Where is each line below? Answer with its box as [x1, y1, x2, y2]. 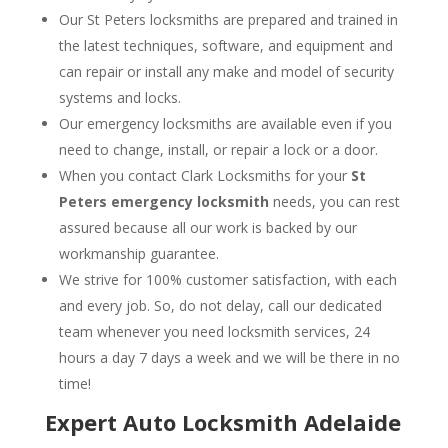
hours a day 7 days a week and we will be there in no [58, 348, 400, 367]
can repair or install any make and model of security [58, 62, 394, 81]
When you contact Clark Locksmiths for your [58, 166, 351, 185]
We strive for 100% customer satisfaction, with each [58, 270, 397, 289]
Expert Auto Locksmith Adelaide [44, 407, 401, 437]
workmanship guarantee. [58, 244, 219, 263]
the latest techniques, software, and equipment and [58, 36, 393, 55]
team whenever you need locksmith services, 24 [58, 322, 370, 341]
